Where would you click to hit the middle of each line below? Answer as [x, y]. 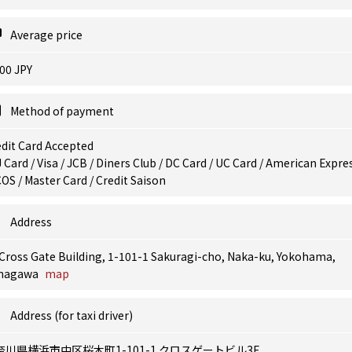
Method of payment [62, 111]
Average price [46, 35]
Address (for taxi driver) [71, 315]
